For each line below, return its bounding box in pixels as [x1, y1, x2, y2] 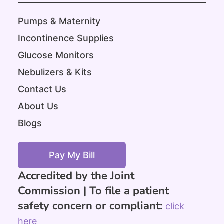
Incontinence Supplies [18, 32, 114, 43]
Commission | [18, 183, 89, 198]
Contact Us [18, 83, 66, 94]
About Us [18, 100, 58, 111]
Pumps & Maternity [18, 15, 100, 26]
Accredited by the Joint [18, 168, 134, 183]
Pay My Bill [49, 149, 95, 160]
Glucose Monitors [18, 49, 94, 60]
